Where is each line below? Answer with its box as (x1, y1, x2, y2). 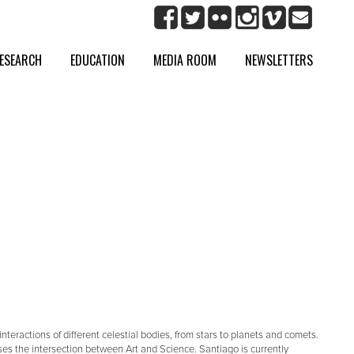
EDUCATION (70, 51, 126, 70)
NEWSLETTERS (245, 51, 314, 70)
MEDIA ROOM (153, 51, 217, 70)
